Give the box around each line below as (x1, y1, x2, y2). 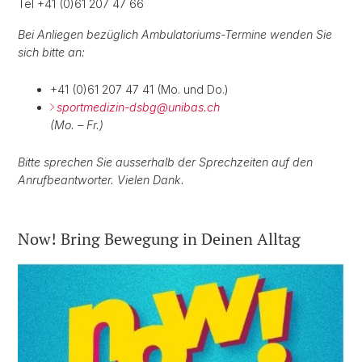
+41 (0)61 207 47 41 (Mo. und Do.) (50, 82, 229, 97)
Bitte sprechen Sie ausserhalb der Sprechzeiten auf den (18, 155, 313, 170)
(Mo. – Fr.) (50, 118, 103, 133)
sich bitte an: (18, 45, 85, 60)
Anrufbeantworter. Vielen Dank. (18, 173, 184, 187)
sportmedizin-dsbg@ (57, 100, 168, 115)
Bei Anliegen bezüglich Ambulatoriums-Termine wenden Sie (18, 27, 332, 42)
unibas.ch (168, 100, 220, 115)
